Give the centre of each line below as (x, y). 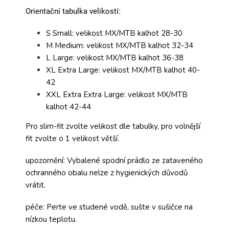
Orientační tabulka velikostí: (73, 11)
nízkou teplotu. (51, 219)
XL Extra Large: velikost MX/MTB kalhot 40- (123, 70)
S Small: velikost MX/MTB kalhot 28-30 (114, 33)
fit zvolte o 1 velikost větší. (72, 138)
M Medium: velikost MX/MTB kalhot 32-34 (120, 45)
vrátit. (37, 185)
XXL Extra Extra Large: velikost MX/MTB (117, 94)
